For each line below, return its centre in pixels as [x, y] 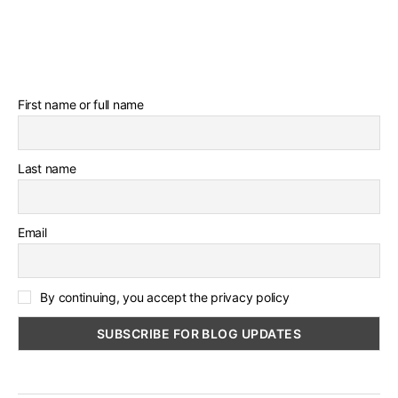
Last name [47, 169]
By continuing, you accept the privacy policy [163, 298]
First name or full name [81, 104]
